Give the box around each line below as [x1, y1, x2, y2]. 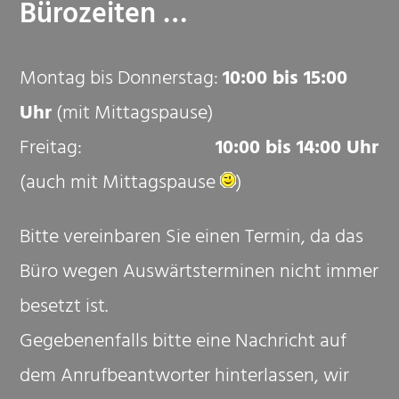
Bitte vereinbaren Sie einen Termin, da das [20, 220, 364, 258]
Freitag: [20, 131, 216, 169]
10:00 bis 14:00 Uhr [216, 131, 379, 169]
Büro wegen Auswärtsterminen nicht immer [20, 255, 379, 293]
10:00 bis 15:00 [223, 61, 348, 100]
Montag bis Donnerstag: [20, 61, 224, 100]
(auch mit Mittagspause [20, 166, 221, 204]
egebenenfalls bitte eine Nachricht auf [33, 324, 347, 362]
